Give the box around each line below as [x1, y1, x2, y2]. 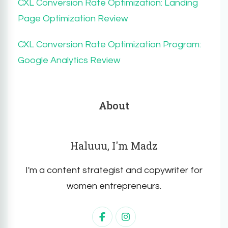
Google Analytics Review [18, 55, 120, 65]
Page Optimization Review [18, 13, 128, 23]
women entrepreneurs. [67, 181, 161, 191]
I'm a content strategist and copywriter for [25, 165, 203, 175]
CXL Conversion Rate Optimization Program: [18, 39, 201, 49]
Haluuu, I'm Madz [70, 138, 158, 152]
